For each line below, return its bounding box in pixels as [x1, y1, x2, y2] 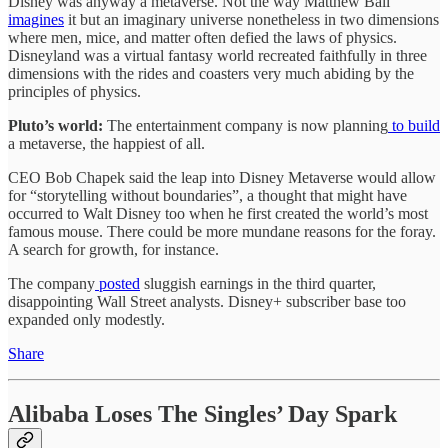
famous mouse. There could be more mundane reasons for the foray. [8, 222, 436, 240]
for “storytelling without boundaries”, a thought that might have [8, 186, 407, 204]
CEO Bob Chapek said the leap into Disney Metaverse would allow [8, 168, 436, 186]
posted [95, 274, 140, 292]
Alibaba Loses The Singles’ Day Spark [8, 400, 397, 427]
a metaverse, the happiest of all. [8, 134, 205, 152]
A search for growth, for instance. [8, 240, 219, 258]
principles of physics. [8, 82, 149, 100]
